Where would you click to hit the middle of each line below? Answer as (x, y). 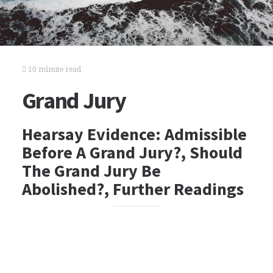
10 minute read (53, 69)
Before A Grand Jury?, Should (132, 152)
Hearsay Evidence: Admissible (134, 134)
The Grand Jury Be (91, 171)
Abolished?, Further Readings (133, 189)
